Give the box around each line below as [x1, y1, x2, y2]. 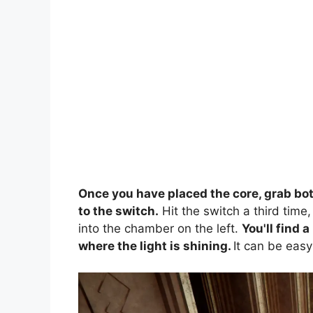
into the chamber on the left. [78, 221, 242, 235]
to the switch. [78, 203, 159, 218]
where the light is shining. [78, 238, 233, 253]
